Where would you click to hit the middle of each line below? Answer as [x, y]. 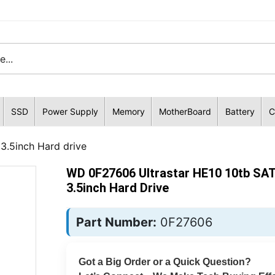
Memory [128, 111]
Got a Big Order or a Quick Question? [165, 262]
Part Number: [116, 222]
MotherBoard [185, 111]
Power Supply [70, 111]
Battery [240, 111]
